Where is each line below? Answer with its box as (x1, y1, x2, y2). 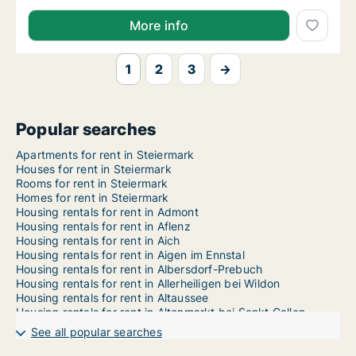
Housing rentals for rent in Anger (16, 319, 189, 334)
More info (129, 17, 189, 34)
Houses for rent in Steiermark (16, 162, 172, 176)
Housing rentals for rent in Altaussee (16, 291, 209, 305)
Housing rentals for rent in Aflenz (16, 219, 191, 234)
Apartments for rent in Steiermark (16, 148, 195, 162)
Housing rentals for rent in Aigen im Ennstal (16, 248, 245, 262)
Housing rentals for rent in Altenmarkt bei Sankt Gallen (16, 305, 305, 319)
